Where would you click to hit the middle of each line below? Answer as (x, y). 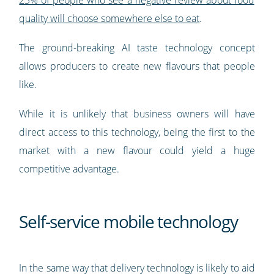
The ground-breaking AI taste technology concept (137, 48)
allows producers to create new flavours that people (137, 66)
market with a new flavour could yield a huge (137, 151)
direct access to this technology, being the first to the (137, 132)
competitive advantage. (69, 169)
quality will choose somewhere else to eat (109, 19)
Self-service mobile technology (128, 222)
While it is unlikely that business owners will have (137, 114)
